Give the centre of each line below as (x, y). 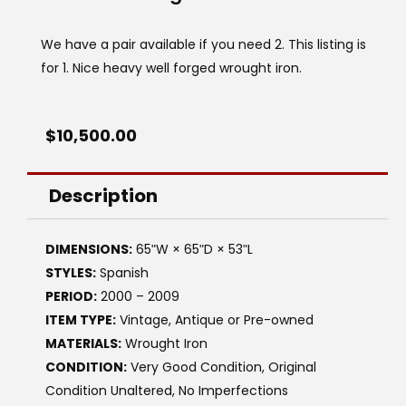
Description (103, 196)
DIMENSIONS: (89, 250)
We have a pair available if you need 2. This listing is (203, 44)
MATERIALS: (83, 344)
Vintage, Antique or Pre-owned (215, 320)
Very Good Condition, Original (222, 367)
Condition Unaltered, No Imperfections (167, 391)
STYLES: (71, 273)
